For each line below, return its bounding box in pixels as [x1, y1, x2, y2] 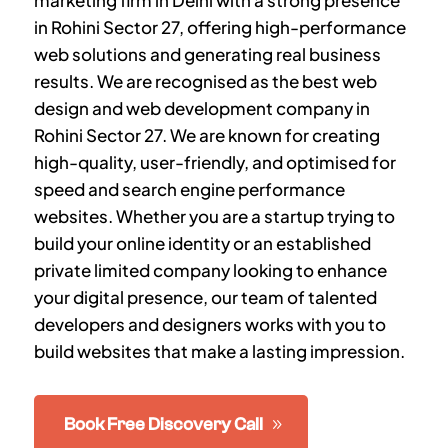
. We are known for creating [161, 124, 380, 146]
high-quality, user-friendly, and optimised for [33, 151, 396, 173]
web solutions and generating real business [33, 43, 381, 65]
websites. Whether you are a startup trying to [33, 205, 395, 227]
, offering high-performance [178, 16, 406, 38]
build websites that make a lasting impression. [33, 340, 405, 362]
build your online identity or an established [33, 232, 371, 254]
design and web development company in [33, 97, 370, 119]
